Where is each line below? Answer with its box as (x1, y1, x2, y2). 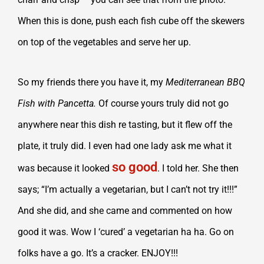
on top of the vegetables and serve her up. (18, 36, 191, 48)
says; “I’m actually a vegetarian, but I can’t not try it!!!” (18, 183, 237, 195)
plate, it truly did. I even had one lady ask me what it (18, 140, 232, 151)
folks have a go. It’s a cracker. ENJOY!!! (18, 247, 178, 259)
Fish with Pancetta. (18, 97, 98, 109)
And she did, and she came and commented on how (18, 204, 232, 216)
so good (112, 159, 157, 174)
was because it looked (18, 162, 112, 174)
